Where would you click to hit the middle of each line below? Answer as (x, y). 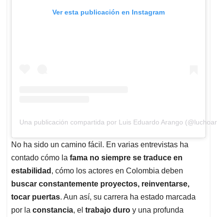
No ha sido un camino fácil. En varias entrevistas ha (100, 144)
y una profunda (157, 210)
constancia (53, 210)
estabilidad (31, 170)
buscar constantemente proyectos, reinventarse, (100, 184)
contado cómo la (40, 157)
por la (22, 210)
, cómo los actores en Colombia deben (117, 170)
